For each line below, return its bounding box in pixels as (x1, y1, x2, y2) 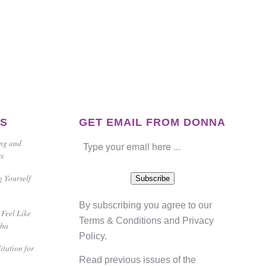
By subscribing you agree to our (78, 200, 212, 211)
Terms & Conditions (78, 216, 161, 226)
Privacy (182, 216, 214, 226)
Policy (78, 231, 104, 242)
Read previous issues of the (78, 254, 196, 265)
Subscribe (135, 174, 170, 183)
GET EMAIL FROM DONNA (78, 116, 226, 129)
